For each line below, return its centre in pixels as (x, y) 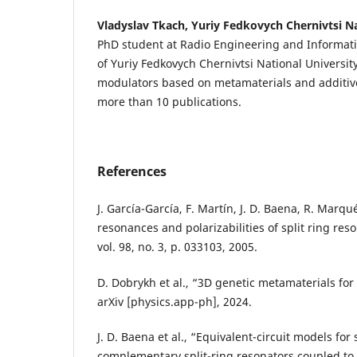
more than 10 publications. (169, 102)
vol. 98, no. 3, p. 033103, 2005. (177, 247)
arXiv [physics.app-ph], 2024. (175, 301)
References (132, 172)
